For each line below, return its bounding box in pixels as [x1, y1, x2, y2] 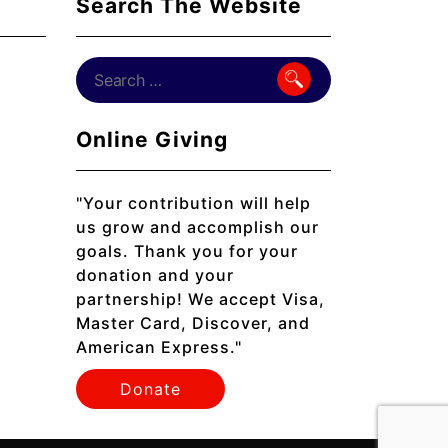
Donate [120, 379, 181, 400]
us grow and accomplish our [76, 217, 319, 238]
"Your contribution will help [76, 193, 311, 214]
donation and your [76, 265, 234, 286]
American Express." [76, 337, 242, 358]
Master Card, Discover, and [76, 313, 310, 334]
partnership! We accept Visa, [76, 289, 325, 310]
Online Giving [76, 127, 228, 153]
